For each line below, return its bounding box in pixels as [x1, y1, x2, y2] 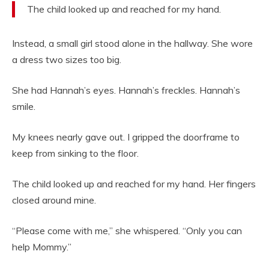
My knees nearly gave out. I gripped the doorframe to [12, 131, 240, 144]
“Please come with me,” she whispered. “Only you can [12, 225, 242, 237]
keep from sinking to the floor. [12, 147, 139, 160]
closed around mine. [12, 194, 96, 207]
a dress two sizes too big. [12, 53, 121, 66]
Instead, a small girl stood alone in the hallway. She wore [12, 37, 253, 50]
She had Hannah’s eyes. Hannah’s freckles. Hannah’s [12, 84, 240, 97]
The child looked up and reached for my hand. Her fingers [12, 178, 256, 190]
